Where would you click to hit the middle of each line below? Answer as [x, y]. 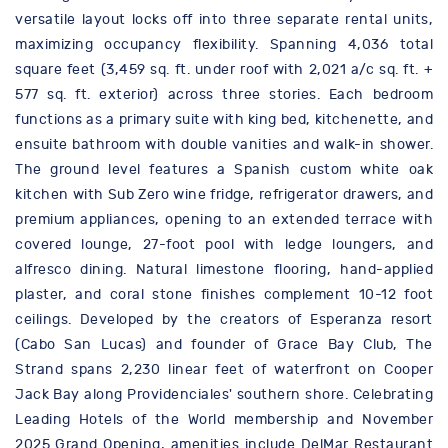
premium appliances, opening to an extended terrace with [224, 220]
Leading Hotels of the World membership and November [224, 420]
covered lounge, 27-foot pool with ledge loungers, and [224, 245]
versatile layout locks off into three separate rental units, [224, 20]
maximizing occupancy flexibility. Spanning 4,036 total [224, 45]
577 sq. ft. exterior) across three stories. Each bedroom [224, 95]
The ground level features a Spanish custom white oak [224, 170]
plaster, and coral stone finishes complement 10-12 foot [224, 295]
